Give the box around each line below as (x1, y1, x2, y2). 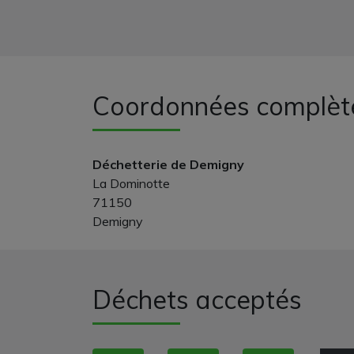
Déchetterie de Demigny (92, 156, 244, 172)
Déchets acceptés (92, 284, 302, 315)
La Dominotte (92, 175, 170, 191)
